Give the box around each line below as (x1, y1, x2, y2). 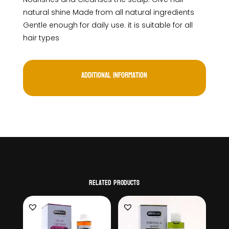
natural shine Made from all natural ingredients (22, 7, 194, 18)
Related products (89, 176, 140, 190)
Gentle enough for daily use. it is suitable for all (22, 20, 193, 31)
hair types (22, 33, 59, 43)
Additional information (81, 68, 148, 83)
